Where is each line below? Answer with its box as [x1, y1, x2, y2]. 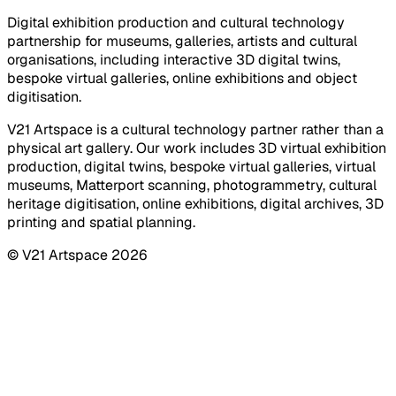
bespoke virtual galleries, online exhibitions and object [7, 68, 357, 88]
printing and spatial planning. [7, 212, 195, 232]
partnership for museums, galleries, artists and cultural [7, 31, 357, 50]
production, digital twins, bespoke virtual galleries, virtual [7, 156, 376, 176]
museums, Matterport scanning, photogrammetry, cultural [7, 175, 377, 194]
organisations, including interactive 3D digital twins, [7, 49, 340, 69]
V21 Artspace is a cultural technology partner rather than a [7, 119, 384, 139]
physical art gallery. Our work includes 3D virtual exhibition [7, 138, 386, 157]
